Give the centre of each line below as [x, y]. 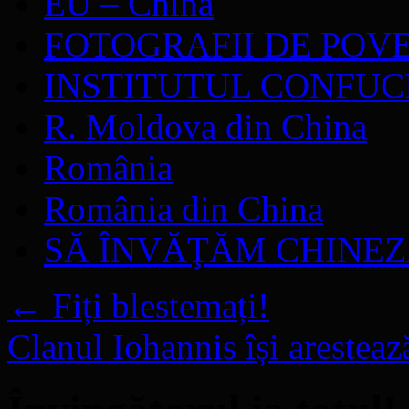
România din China [184, 209]
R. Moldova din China [205, 126]
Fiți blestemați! [156, 305]
